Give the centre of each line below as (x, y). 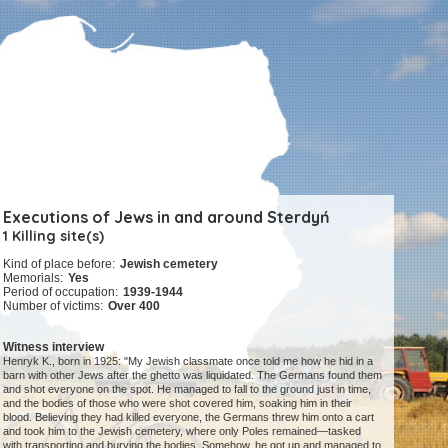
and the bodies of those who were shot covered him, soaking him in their (178, 403)
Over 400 (134, 306)
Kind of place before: (59, 264)
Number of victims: (53, 306)
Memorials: (33, 278)
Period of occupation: (61, 292)
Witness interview (54, 347)
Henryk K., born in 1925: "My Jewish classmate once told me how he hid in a (188, 361)
